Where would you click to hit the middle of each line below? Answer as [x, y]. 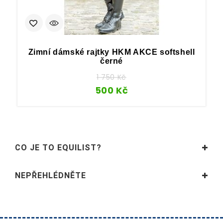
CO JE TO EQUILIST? [58, 148]
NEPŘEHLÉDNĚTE [51, 176]
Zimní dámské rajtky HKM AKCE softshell [111, 52]
